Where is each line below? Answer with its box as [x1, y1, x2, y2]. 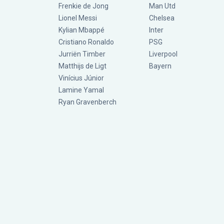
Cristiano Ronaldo [58, 38, 114, 46]
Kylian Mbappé [58, 26, 104, 34]
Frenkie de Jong [58, 2, 110, 10]
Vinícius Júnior [58, 74, 104, 82]
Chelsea [149, 14, 174, 22]
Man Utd [149, 2, 175, 10]
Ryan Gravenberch [58, 98, 116, 106]
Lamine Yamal [58, 86, 104, 94]
